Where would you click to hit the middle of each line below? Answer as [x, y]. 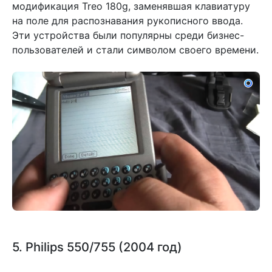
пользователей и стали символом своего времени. [135, 49]
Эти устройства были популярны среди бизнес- [128, 35]
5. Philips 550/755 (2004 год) [97, 247]
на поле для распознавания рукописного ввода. [127, 20]
